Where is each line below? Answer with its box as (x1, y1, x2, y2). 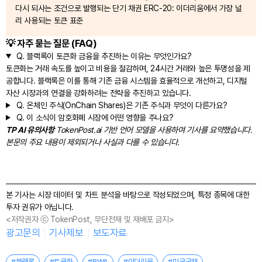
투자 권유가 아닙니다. (6, 202, 74, 212)
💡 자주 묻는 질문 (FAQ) (6, 37, 97, 49)
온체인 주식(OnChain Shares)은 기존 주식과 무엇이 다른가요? (24, 100, 227, 110)
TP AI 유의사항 (6, 125, 54, 135)
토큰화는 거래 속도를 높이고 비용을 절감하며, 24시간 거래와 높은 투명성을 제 (6, 63, 250, 73)
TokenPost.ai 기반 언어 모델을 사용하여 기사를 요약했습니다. (54, 125, 253, 135)
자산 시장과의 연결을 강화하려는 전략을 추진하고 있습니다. (6, 88, 191, 98)
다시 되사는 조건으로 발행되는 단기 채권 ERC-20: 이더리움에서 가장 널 (15, 3, 242, 13)
